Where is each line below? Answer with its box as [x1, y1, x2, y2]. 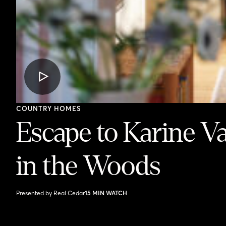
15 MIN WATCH [85, 189, 127, 197]
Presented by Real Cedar [16, 189, 85, 197]
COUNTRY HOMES [16, 104, 82, 113]
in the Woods [16, 152, 160, 181]
